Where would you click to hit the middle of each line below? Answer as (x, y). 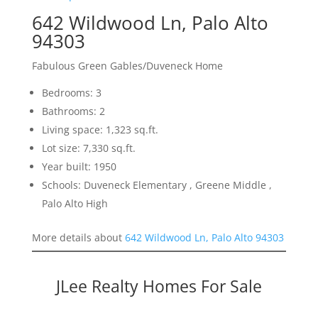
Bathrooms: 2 (73, 111)
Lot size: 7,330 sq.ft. (88, 148)
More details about (78, 238)
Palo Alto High (75, 204)
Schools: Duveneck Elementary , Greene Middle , (157, 185)
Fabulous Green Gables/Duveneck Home (127, 66)
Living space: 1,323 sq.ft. (100, 130)
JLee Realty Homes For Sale (159, 286)
